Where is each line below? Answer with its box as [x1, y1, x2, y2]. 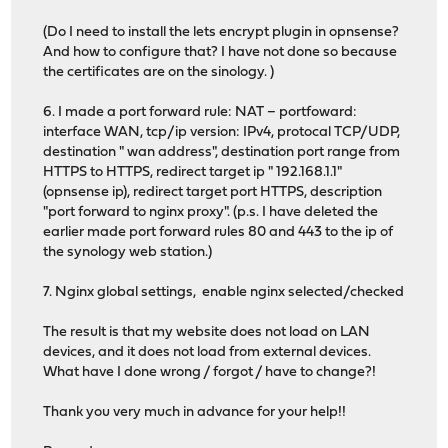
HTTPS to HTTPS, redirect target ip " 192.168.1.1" [43, 165, 343, 181]
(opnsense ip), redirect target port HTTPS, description [43, 185, 383, 201]
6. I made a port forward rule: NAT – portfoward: [43, 105, 358, 121]
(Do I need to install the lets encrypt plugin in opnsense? [43, 25, 400, 41]
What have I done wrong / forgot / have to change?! [43, 365, 377, 381]
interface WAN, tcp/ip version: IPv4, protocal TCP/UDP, [43, 125, 401, 141]
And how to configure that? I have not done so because [43, 45, 398, 61]
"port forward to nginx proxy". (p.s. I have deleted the [43, 205, 379, 221]
